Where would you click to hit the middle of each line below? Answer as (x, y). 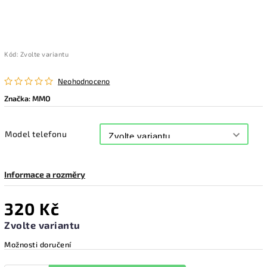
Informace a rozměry (45, 174)
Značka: (18, 98)
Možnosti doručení (38, 244)
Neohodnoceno (84, 81)
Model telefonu (36, 134)
